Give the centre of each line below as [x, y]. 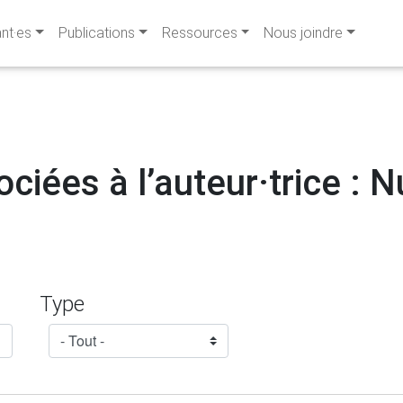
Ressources [199, 33]
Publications [96, 33]
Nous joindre [304, 33]
